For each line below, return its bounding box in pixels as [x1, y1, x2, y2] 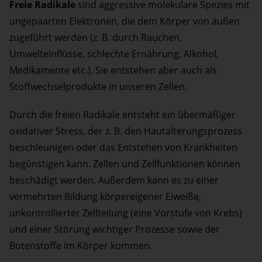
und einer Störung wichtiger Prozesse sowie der [9, 223, 220, 236]
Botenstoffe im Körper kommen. [9, 239, 152, 253]
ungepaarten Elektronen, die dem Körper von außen [9, 15, 240, 28]
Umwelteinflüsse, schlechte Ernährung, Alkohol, [9, 47, 219, 61]
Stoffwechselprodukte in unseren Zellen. [9, 80, 187, 94]
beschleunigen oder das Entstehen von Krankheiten [9, 141, 237, 154]
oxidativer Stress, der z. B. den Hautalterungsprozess [9, 125, 242, 138]
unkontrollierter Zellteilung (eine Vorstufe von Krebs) [9, 206, 242, 220]
